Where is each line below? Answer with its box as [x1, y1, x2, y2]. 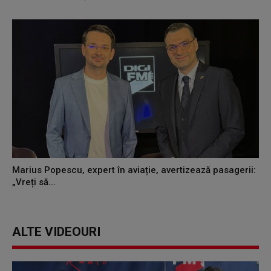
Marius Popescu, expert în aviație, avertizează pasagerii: [12, 164, 256, 175]
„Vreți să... [12, 176, 56, 188]
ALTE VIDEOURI [12, 224, 100, 239]
